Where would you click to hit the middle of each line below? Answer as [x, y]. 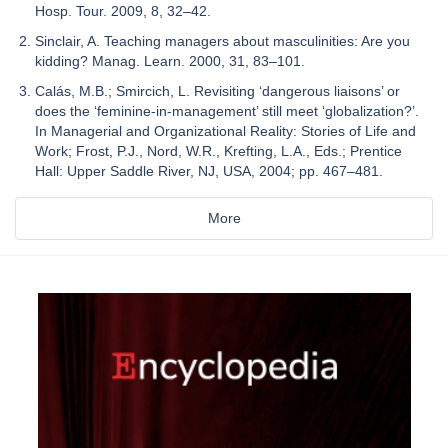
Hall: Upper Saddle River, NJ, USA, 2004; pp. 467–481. [209, 170]
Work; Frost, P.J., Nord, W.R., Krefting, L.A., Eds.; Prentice [218, 150]
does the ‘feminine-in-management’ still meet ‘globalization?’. [227, 110]
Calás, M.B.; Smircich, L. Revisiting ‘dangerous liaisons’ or [217, 90]
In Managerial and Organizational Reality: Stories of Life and [225, 130]
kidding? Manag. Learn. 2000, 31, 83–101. [170, 60]
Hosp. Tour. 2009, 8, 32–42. [123, 10]
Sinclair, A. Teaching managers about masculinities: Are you [222, 40]
